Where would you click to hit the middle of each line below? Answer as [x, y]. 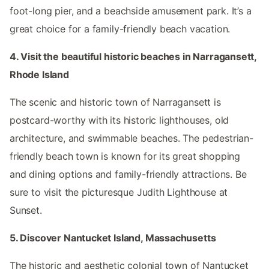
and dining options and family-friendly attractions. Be [128, 174]
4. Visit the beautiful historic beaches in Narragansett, [133, 56]
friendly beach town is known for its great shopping [125, 156]
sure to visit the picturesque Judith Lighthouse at [119, 192]
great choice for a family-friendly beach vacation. [120, 29]
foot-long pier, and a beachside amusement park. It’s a [131, 11]
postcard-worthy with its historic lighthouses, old [119, 120]
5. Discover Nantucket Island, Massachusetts [113, 237]
